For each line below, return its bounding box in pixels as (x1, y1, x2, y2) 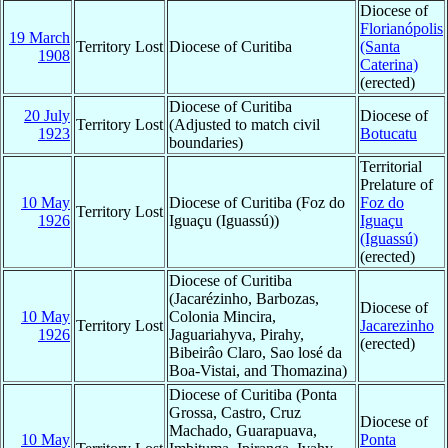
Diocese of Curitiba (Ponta (169, 385, 337, 403)
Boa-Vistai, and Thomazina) (169, 361, 347, 379)
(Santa (360, 37, 400, 55)
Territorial (360, 157, 422, 175)
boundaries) (169, 133, 243, 151)
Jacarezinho (360, 316, 434, 334)
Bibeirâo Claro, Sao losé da (169, 343, 342, 361)
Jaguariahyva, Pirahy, (169, 325, 304, 343)
